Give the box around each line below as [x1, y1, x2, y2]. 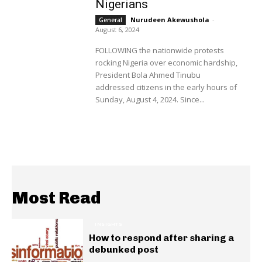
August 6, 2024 [95, 25, 139, 34]
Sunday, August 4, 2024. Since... [180, 94, 205, 105]
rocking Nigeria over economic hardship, [95, 57, 237, 68]
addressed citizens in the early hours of [95, 81, 237, 92]
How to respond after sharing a [89, 232, 235, 244]
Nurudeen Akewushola [130, 15, 209, 24]
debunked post [89, 244, 159, 256]
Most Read [12, 188, 101, 208]
